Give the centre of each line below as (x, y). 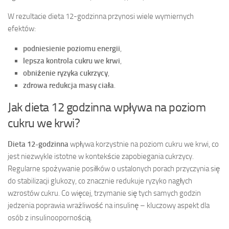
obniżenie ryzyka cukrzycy (65, 73)
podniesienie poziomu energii (72, 48)
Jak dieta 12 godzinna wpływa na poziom (107, 107)
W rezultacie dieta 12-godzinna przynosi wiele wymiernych (101, 16)
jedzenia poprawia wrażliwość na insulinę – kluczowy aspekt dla (109, 205)
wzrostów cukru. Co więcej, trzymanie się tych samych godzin (104, 193)
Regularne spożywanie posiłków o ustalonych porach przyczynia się (114, 168)
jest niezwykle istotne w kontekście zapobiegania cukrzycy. (101, 156)
